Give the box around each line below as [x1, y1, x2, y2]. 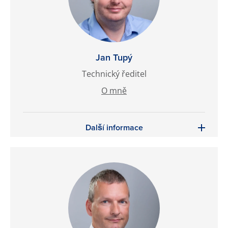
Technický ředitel [81, 68, 147, 79]
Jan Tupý [96, 51, 132, 64]
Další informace [85, 122, 143, 133]
